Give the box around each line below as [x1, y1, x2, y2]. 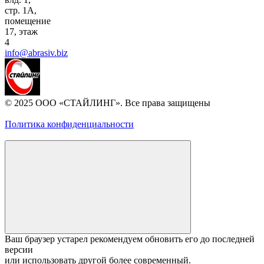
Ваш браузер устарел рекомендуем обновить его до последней [5, 234, 255, 244]
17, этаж [5, 27, 38, 37]
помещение [5, 16, 51, 26]
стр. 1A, [5, 5, 37, 15]
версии [5, 245, 33, 255]
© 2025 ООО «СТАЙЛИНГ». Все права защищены [5, 98, 210, 108]
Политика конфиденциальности [5, 119, 134, 129]
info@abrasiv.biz [5, 48, 68, 58]
